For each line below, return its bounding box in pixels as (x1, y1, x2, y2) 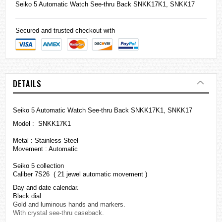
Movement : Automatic (13, 145, 80, 153)
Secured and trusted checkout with (15, 27, 115, 35)
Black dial (13, 192, 41, 200)
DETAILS (13, 78, 42, 90)
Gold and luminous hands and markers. (13, 201, 125, 209)
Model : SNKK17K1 (13, 120, 71, 128)
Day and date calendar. (13, 184, 79, 192)
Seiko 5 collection (13, 162, 64, 170)
